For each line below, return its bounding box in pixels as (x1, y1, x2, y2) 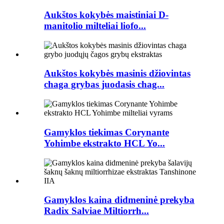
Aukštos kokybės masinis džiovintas (44, 68, 190, 79)
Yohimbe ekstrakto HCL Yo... (44, 137, 165, 148)
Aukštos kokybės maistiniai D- (44, 9, 168, 20)
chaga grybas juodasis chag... (44, 79, 164, 90)
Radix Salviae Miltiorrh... (44, 205, 149, 216)
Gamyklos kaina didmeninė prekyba (44, 194, 194, 205)
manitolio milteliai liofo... (44, 20, 146, 31)
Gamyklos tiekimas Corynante (44, 126, 169, 137)
